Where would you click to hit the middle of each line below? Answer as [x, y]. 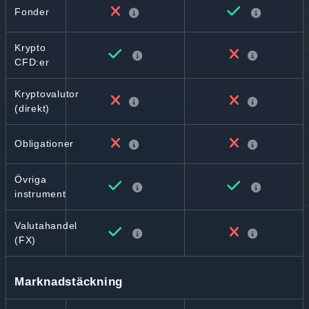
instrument [40, 194]
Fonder [32, 12]
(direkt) [32, 108]
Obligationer [44, 143]
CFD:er [32, 62]
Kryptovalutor [47, 94]
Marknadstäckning [69, 282]
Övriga [31, 179]
